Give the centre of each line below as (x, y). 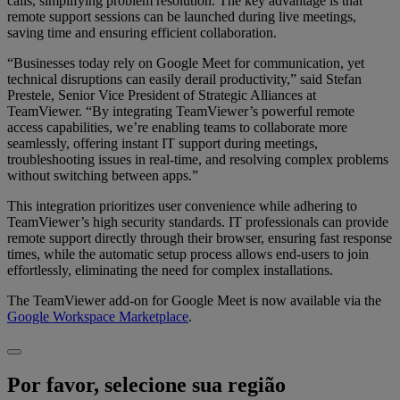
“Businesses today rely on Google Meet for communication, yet (186, 63)
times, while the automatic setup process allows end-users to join (188, 254)
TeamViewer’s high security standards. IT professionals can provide (198, 222)
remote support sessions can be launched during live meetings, (182, 17)
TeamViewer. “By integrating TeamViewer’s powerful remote (181, 112)
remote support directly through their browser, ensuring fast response (200, 238)
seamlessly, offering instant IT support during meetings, (162, 144)
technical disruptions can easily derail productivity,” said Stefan (184, 79)
